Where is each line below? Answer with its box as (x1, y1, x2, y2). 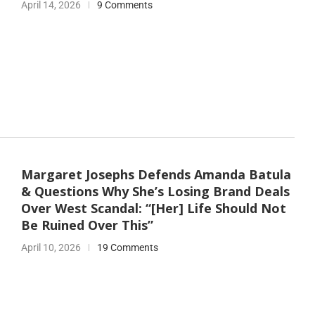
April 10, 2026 (20, 242, 81, 254)
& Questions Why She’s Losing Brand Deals (20, 183, 290, 200)
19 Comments (96, 242, 158, 254)
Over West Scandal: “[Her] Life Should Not (20, 200, 286, 217)
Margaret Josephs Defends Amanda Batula (20, 166, 291, 184)
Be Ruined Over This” (20, 217, 153, 234)
